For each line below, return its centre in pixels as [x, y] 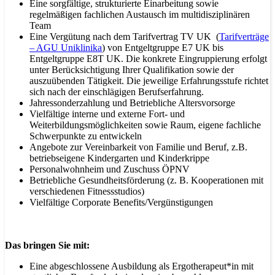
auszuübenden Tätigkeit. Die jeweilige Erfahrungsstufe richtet [149, 80]
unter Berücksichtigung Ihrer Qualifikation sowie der [132, 69]
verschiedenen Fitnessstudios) [87, 191]
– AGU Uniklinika [66, 47]
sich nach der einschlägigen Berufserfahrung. [117, 91]
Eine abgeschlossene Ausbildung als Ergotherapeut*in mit [141, 266]
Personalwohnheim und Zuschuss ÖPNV [110, 169]
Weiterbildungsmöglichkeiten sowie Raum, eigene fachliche [145, 125]
